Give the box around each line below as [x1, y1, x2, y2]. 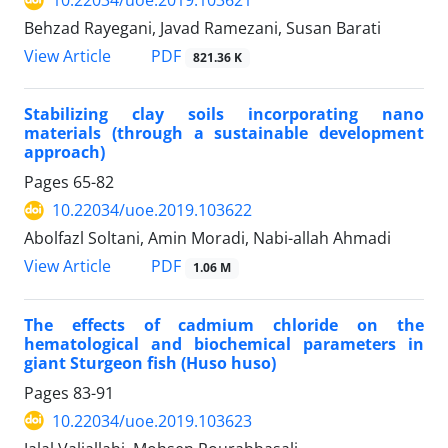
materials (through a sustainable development [24, 122, 424, 145]
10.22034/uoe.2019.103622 [52, 199, 252, 222]
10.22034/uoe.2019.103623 [52, 409, 252, 432]
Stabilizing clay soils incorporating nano [24, 103, 424, 126]
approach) [24, 141, 105, 164]
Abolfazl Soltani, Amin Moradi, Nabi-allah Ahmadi [24, 227, 391, 250]
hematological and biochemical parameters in [24, 332, 424, 355]
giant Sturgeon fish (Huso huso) [24, 351, 276, 374]
